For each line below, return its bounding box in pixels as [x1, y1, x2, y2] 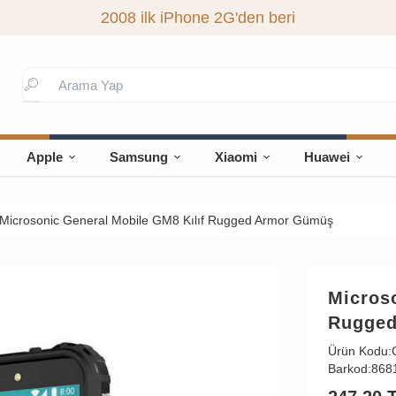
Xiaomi [215, 149, 258, 164]
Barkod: [327, 362, 371, 376]
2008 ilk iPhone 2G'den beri [100, 9, 295, 27]
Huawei [304, 149, 351, 164]
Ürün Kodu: [327, 344, 392, 358]
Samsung [110, 149, 169, 164]
